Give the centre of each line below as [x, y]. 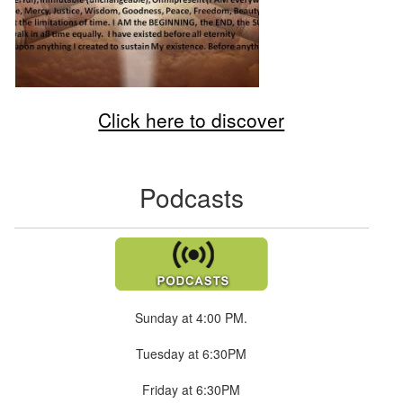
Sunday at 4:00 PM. [192, 317]
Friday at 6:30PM [192, 389]
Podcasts [191, 197]
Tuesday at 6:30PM [192, 353]
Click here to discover [192, 119]
